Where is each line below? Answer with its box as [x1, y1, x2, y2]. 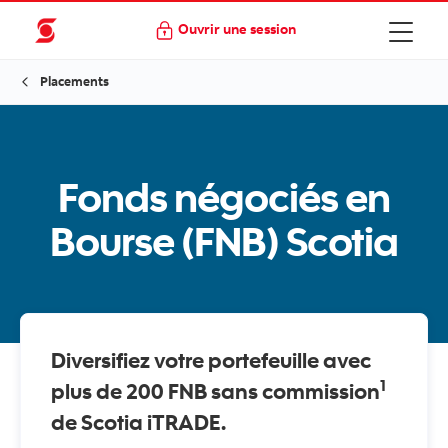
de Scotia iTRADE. [51, 408, 230, 435]
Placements [40, 73, 109, 89]
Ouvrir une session [177, 19, 296, 38]
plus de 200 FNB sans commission [51, 377, 380, 404]
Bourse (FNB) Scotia [50, 215, 398, 266]
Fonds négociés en [58, 171, 390, 222]
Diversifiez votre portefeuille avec [51, 346, 371, 373]
